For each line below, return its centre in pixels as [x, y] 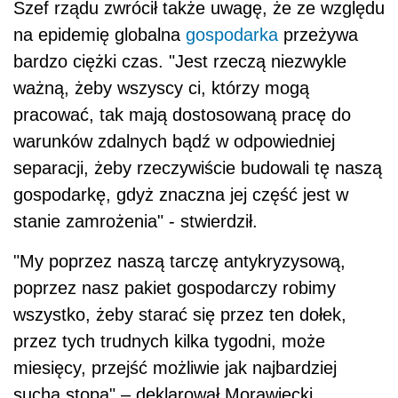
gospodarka [232, 35]
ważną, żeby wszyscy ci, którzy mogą [161, 88]
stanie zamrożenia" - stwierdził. [135, 222]
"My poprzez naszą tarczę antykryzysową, [179, 262]
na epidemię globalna [99, 35]
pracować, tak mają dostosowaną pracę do [182, 115]
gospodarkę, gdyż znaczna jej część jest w [181, 195]
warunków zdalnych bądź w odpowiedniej [174, 142]
